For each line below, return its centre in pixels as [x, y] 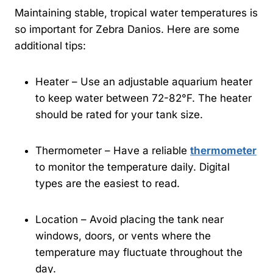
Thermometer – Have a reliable [113, 151]
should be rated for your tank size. [119, 115]
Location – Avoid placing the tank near [129, 220]
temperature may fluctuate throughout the [139, 253]
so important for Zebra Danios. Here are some [127, 30]
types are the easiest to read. [108, 184]
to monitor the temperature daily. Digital [133, 167]
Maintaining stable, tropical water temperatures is [136, 13]
